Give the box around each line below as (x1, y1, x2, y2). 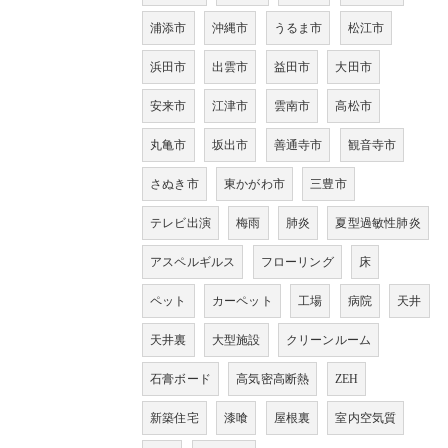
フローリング (260, 255, 334, 270)
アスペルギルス (150, 255, 236, 270)
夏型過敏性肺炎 (335, 216, 421, 231)
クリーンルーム (285, 333, 372, 348)
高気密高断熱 (236, 372, 310, 387)
